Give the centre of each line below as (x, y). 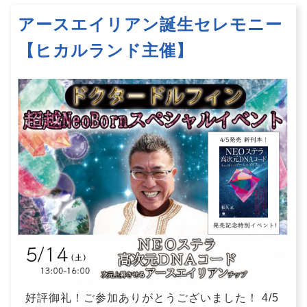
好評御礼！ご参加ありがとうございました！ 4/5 (152, 297)
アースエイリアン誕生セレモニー (150, 25)
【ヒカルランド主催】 (106, 51)
